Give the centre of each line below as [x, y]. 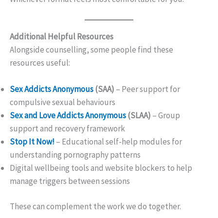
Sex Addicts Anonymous [52, 89]
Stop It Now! [32, 141]
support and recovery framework [67, 128]
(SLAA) [138, 115]
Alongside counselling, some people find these [91, 49]
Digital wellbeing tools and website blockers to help [101, 168]
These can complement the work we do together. [95, 207]
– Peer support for [147, 89]
